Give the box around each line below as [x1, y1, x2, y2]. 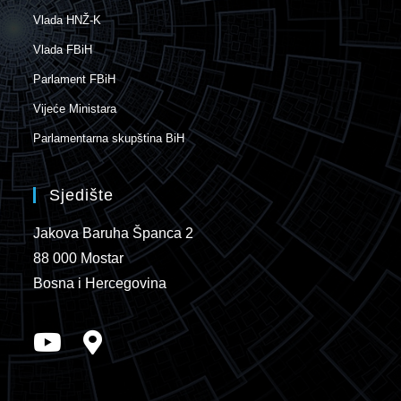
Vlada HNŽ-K [33, 13, 102, 28]
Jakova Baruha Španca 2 [33, 226, 194, 242]
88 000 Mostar [33, 251, 124, 267]
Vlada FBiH [33, 43, 93, 57]
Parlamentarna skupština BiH [33, 132, 185, 146]
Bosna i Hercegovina [33, 276, 167, 292]
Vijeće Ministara [33, 102, 117, 116]
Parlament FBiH [33, 73, 116, 87]
